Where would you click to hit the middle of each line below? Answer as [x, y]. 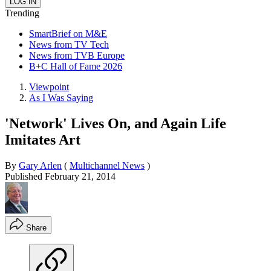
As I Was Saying [61, 97]
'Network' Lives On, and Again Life [116, 123]
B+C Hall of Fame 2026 [76, 66]
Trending [22, 13]
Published [25, 176]
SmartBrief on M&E [68, 33]
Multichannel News [107, 165]
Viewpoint [49, 87]
